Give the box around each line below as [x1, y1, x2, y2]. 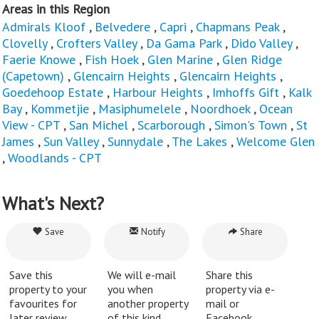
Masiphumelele [98, 100, 184, 117]
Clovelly [2, 35, 47, 52]
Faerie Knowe [2, 51, 75, 68]
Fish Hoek [85, 51, 138, 68]
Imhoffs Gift [212, 84, 279, 101]
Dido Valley [231, 35, 292, 52]
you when [108, 282, 153, 297]
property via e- [206, 282, 275, 297]
